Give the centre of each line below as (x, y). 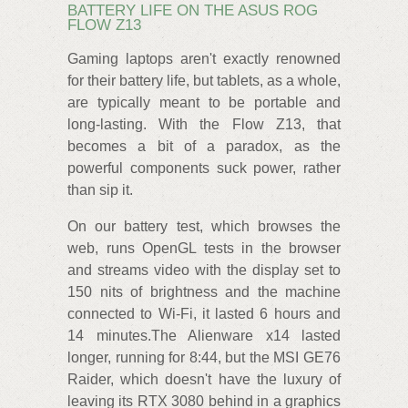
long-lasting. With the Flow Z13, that (204, 124)
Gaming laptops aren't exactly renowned (204, 58)
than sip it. (100, 189)
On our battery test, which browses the (204, 226)
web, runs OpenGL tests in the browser (204, 248)
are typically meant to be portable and (204, 102)
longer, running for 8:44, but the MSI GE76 (204, 357)
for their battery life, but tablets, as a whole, (204, 80)
